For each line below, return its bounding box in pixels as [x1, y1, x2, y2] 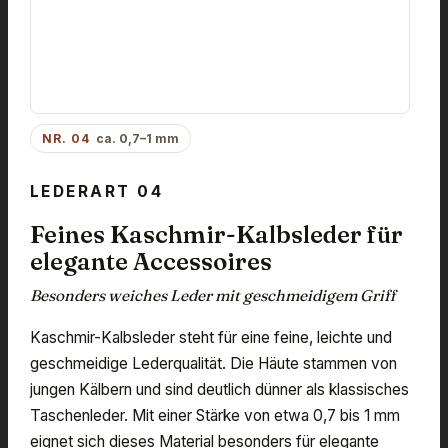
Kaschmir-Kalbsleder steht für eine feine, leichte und [30, 327, 392, 347]
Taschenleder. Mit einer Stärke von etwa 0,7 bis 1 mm [30, 405, 400, 425]
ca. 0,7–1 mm [95, 130, 179, 146]
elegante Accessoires [30, 246, 272, 276]
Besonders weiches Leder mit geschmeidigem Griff [30, 285, 395, 305]
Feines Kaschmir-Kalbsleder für [30, 219, 403, 249]
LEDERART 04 [30, 181, 164, 201]
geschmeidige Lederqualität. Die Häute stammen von [30, 353, 397, 373]
